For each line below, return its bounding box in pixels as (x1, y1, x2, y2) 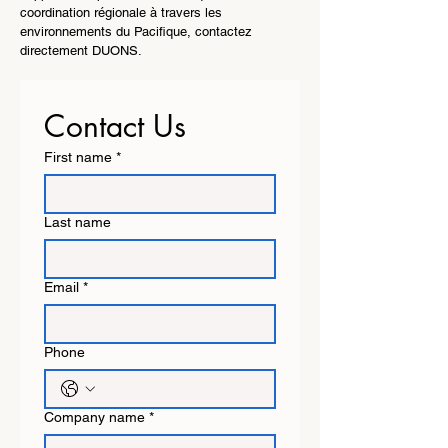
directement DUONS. (20, 43, 142, 58)
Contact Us (44, 106, 186, 146)
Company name (44, 409, 145, 425)
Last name (44, 214, 111, 230)
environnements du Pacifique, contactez (20, 24, 252, 39)
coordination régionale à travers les (20, 5, 222, 20)
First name (44, 149, 112, 165)
